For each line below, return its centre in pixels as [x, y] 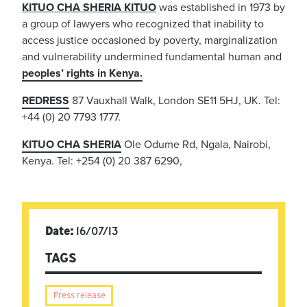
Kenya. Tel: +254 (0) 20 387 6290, [102, 161]
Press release [79, 295]
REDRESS [46, 100]
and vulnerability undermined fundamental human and [152, 57]
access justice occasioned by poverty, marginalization [150, 40]
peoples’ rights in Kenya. [82, 73]
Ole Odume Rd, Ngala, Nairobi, [196, 144]
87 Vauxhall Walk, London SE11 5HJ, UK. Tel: [175, 100]
